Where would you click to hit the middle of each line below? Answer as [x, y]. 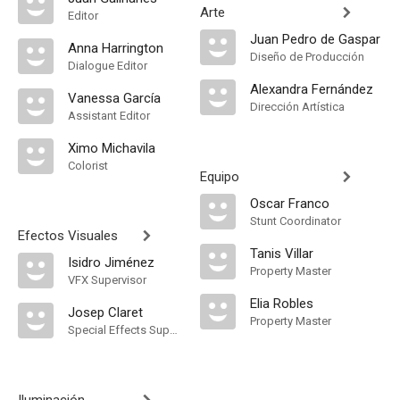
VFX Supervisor [107, 280]
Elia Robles [282, 304]
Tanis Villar [282, 254]
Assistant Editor [109, 116]
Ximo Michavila [112, 148]
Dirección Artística [297, 107]
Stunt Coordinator [296, 221]
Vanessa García [114, 98]
